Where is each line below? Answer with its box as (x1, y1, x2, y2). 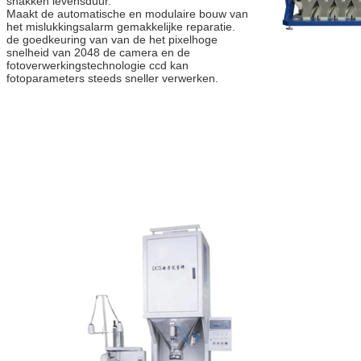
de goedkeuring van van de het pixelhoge (6, 33, 218, 47)
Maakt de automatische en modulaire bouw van (6, 7, 248, 21)
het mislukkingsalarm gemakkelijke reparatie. (6, 20, 235, 34)
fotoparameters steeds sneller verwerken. (6, 72, 218, 85)
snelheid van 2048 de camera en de (6, 46, 190, 60)
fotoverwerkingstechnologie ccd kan (6, 59, 189, 73)
